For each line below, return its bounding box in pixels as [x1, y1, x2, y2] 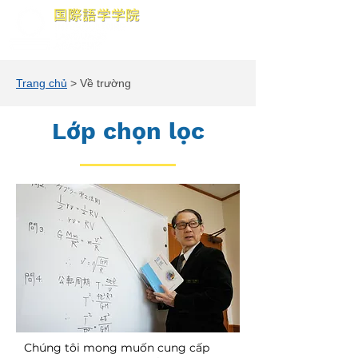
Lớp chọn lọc [51, 117, 205, 145]
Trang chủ [16, 77, 67, 89]
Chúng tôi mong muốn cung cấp [24, 340, 209, 355]
